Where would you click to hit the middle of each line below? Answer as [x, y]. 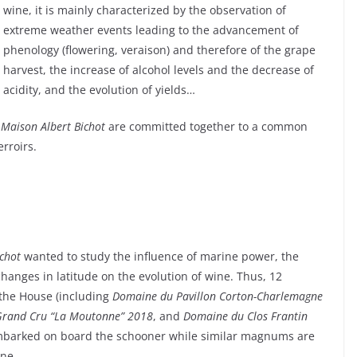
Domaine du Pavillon [164, 296]
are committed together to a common [206, 127]
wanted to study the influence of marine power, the [160, 257]
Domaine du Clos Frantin [245, 316]
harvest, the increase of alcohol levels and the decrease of [159, 70]
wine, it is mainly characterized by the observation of [145, 10]
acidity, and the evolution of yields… [99, 90]
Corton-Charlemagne [271, 296]
